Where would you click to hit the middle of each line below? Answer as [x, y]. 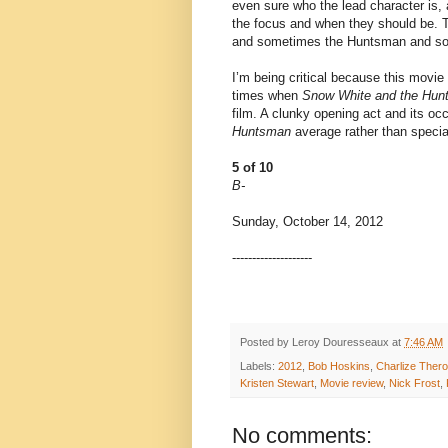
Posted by [266, 342]
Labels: [259, 366]
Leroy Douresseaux [340, 342]
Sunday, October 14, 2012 [307, 222]
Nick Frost [414, 383]
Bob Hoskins [339, 366]
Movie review [351, 383]
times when [267, 96]
